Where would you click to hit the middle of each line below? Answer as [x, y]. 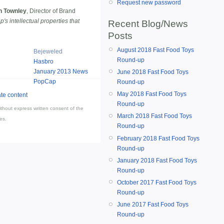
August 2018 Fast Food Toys [155, 50]
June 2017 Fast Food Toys [153, 205]
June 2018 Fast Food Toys [153, 72]
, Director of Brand [51, 11]
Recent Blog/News [148, 23]
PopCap [45, 81]
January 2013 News [61, 71]
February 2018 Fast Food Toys [158, 138]
